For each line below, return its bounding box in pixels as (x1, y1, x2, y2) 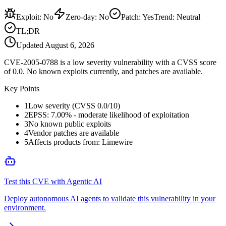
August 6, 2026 (45, 40, 94, 49)
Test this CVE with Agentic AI (4, 177, 102, 186)
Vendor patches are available (28, 128, 119, 137)
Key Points (4, 84, 39, 93)
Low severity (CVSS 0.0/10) (28, 101, 120, 110)
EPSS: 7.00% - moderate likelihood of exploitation (28, 110, 189, 119)
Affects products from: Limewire (28, 137, 133, 146)
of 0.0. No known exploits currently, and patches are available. (4, 67, 203, 76)
